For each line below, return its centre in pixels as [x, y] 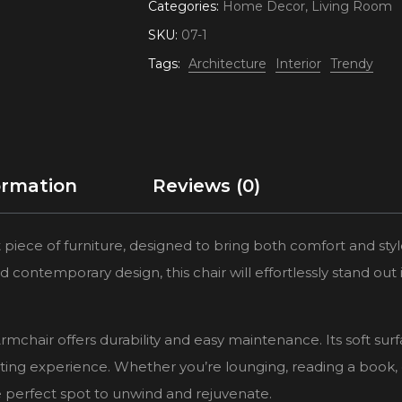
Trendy [352, 64]
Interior [298, 64]
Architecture [227, 64]
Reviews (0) [206, 186]
